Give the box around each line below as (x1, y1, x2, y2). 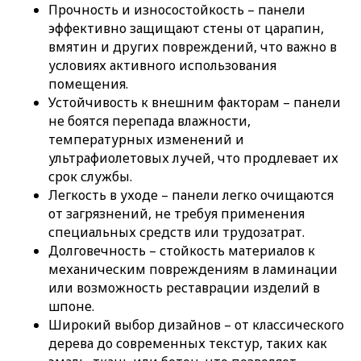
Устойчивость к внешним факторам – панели (48, 93, 341, 111)
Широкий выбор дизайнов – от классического (48, 315, 344, 334)
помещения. (48, 74, 128, 93)
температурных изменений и (48, 130, 244, 148)
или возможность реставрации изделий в (48, 278, 320, 297)
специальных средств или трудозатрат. (48, 222, 305, 241)
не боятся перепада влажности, (48, 111, 251, 130)
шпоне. (48, 297, 94, 315)
